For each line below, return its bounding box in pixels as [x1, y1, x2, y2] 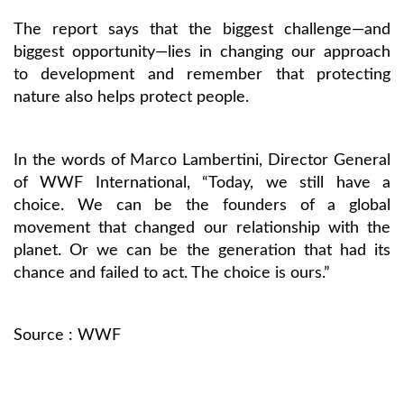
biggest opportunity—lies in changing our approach [14, 44, 390, 60]
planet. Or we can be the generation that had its [14, 243, 390, 259]
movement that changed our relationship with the [14, 220, 390, 236]
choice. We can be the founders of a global [14, 197, 390, 214]
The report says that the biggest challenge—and [14, 22, 390, 38]
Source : [14, 327, 78, 344]
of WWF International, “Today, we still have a [14, 175, 390, 191]
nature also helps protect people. [14, 89, 249, 106]
